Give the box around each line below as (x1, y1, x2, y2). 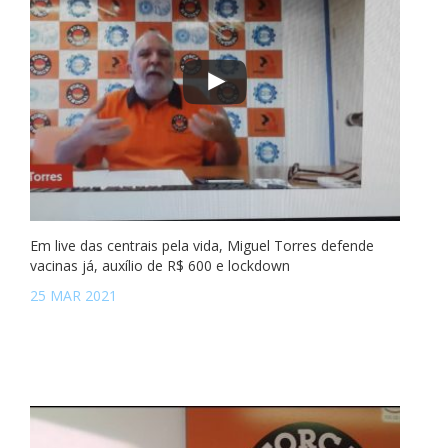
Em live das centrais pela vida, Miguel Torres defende (30, 236, 374, 255)
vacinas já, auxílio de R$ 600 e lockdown (30, 256, 290, 275)
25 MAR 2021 (30, 286, 117, 305)
